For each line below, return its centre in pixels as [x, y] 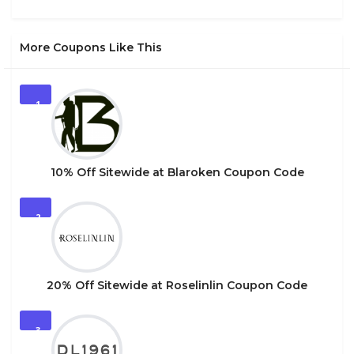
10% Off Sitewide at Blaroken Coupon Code [177, 172]
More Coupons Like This [91, 47]
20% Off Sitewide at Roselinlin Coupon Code [177, 285]
